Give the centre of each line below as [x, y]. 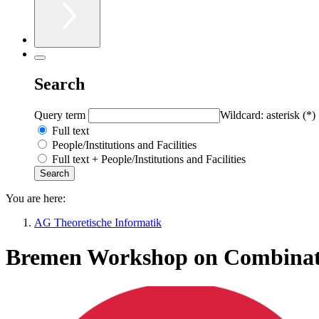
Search [59, 84]
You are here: [36, 198]
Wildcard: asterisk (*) [268, 115]
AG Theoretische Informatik [98, 222]
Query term [61, 115]
